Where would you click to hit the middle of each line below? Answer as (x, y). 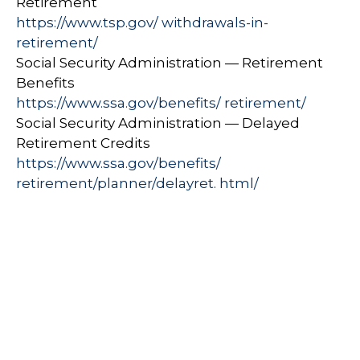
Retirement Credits (83, 143)
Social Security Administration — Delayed (158, 123)
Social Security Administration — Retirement (170, 63)
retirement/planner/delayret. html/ (137, 183)
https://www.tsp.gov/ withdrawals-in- (142, 22)
